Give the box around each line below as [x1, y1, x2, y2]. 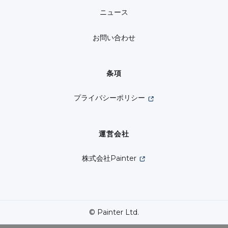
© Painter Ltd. [89, 207, 139, 217]
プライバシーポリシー [73, 93, 145, 103]
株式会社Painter [82, 153, 136, 163]
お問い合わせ [93, 33, 135, 43]
